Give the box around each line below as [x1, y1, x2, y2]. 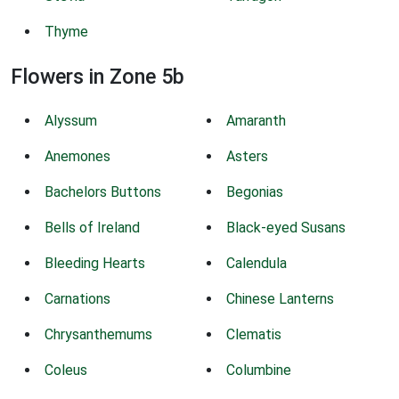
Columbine [226, 361, 291, 379]
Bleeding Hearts [45, 254, 145, 272]
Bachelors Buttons [45, 183, 161, 200]
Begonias [226, 183, 283, 200]
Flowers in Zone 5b [11, 63, 184, 89]
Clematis [226, 325, 281, 343]
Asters [226, 147, 268, 165]
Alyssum [45, 111, 97, 129]
